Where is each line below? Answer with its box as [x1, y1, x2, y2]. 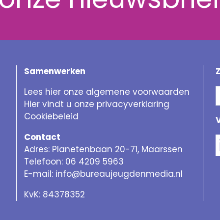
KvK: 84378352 [24, 189, 85, 201]
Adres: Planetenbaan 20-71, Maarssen [24, 143, 183, 156]
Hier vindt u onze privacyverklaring [24, 98, 170, 110]
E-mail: [24, 168, 56, 180]
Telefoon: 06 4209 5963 [24, 156, 124, 168]
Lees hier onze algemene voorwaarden [24, 86, 190, 98]
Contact [24, 131, 61, 143]
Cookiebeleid [24, 110, 79, 123]
